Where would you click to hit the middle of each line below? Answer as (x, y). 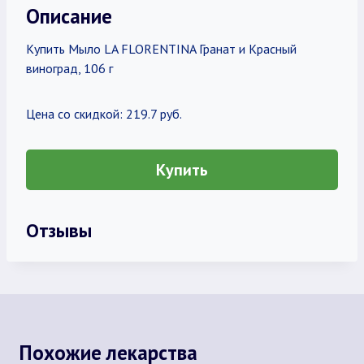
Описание (69, 16)
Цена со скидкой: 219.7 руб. (104, 114)
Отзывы (59, 230)
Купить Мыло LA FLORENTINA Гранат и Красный (161, 49)
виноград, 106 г (69, 68)
